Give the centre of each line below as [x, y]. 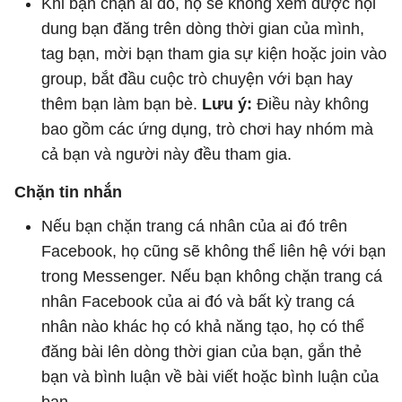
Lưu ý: [227, 104]
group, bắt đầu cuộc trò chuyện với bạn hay [197, 79]
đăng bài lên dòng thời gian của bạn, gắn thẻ [201, 351]
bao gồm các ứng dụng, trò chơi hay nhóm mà [207, 129]
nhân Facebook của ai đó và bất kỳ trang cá [198, 301]
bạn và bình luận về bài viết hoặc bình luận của [210, 376]
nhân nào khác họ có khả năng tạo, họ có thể [203, 326]
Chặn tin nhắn [68, 192]
